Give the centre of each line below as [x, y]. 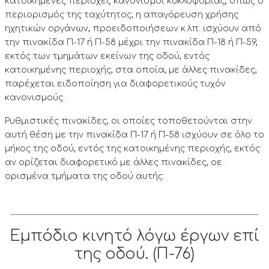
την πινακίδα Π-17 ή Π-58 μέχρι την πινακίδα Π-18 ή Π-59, [131, 42]
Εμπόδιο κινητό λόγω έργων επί [134, 236]
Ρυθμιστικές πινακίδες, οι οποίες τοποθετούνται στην [128, 121]
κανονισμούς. [35, 98]
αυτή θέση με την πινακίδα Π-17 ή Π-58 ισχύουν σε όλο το [134, 135]
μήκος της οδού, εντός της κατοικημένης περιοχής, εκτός [132, 149]
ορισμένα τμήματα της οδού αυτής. [84, 176]
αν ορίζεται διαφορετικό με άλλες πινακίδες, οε [113, 162]
